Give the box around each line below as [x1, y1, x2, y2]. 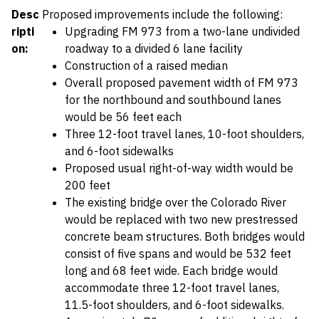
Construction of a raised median [65, 58, 228, 73]
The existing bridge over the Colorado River [65, 195, 286, 209]
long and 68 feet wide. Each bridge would [65, 263, 278, 278]
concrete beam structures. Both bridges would [65, 229, 305, 244]
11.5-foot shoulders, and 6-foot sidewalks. [65, 298, 284, 312]
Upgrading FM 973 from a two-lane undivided [65, 24, 300, 38]
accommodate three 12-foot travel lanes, [65, 281, 279, 295]
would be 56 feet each [65, 110, 182, 124]
